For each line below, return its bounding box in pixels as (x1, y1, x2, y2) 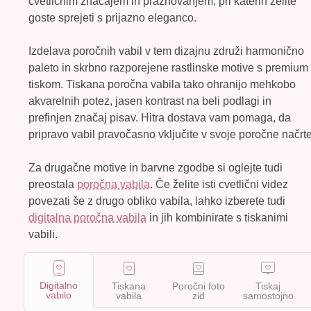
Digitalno (40, 280, 78, 292)
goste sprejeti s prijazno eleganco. (28, 12, 196, 24)
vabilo (46, 289, 72, 301)
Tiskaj (255, 280, 281, 292)
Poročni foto (172, 280, 226, 292)
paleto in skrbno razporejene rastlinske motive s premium (28, 62, 308, 74)
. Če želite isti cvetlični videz (150, 178, 288, 191)
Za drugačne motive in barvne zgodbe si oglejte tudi (28, 162, 283, 174)
